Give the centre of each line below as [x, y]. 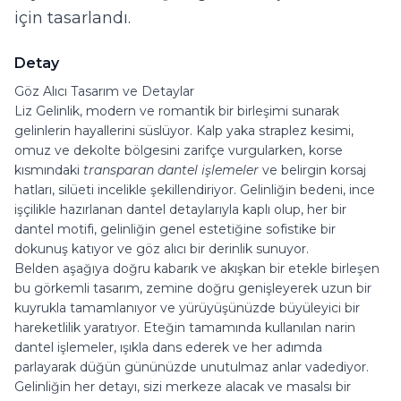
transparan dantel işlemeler [171, 171]
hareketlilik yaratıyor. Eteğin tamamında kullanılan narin [185, 328]
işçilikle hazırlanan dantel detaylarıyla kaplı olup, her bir [180, 210]
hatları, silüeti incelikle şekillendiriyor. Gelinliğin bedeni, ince [195, 190]
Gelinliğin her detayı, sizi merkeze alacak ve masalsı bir [183, 387]
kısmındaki [49, 171]
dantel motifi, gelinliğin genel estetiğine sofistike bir [175, 230]
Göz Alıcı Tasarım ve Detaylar [104, 92]
